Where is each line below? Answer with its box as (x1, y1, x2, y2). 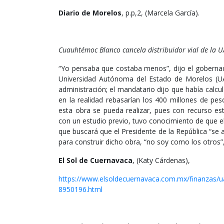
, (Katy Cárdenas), (132, 155, 190, 165)
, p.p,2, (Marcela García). (121, 8, 199, 18)
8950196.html (58, 184, 102, 194)
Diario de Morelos (58, 8, 121, 18)
